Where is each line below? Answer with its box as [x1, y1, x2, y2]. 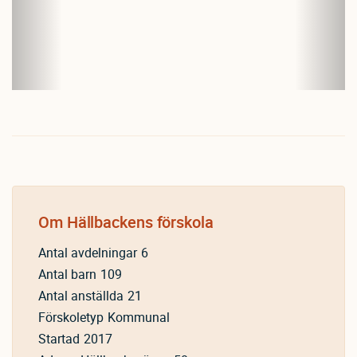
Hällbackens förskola [66, 210, 214, 233]
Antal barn [38, 265, 96, 284]
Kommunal [108, 308, 170, 327]
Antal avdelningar [38, 244, 137, 262]
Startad [38, 330, 80, 348]
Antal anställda [38, 287, 124, 305]
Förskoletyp [38, 308, 104, 327]
